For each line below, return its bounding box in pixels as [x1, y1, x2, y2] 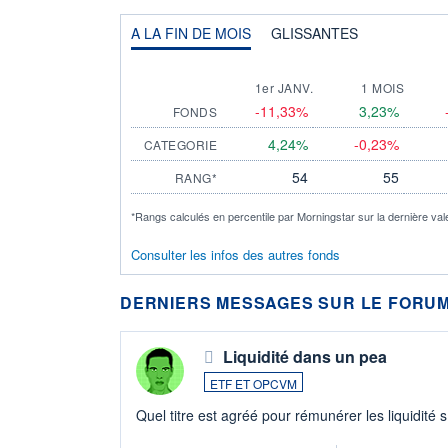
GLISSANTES [271, 22, 358, 43]
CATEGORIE [143, 135, 217, 153]
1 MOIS [361, 78, 404, 96]
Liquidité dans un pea [223, 344, 387, 368]
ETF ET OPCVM [210, 374, 297, 392]
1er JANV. [254, 78, 313, 96]
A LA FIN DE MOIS [131, 22, 251, 43]
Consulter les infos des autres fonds [131, 244, 340, 264]
